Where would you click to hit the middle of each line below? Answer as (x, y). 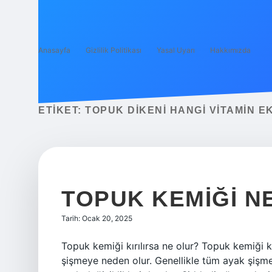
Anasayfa (54, 50)
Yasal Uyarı (176, 50)
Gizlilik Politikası (114, 50)
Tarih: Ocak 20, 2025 (97, 218)
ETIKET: (62, 110)
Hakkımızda (230, 50)
